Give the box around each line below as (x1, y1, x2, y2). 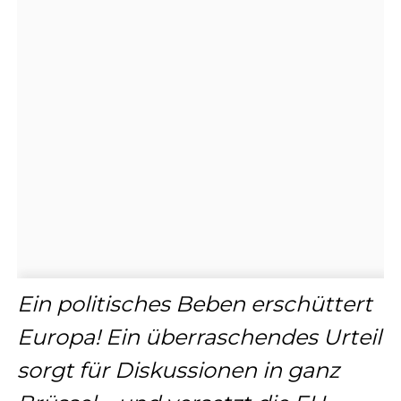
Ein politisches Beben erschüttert (16, 290, 372, 317)
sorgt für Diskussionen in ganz (16, 356, 339, 383)
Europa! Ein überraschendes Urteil (16, 323, 381, 350)
